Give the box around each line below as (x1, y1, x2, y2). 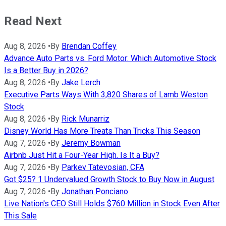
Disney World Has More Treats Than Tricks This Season (4, 126, 200, 136)
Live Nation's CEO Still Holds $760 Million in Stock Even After (4, 198, 220, 208)
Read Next (4, 14, 62, 28)
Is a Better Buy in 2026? (4, 65, 88, 75)
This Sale (4, 210, 37, 220)
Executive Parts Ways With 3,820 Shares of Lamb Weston (4, 89, 208, 99)
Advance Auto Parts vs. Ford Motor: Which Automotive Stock (4, 53, 216, 63)
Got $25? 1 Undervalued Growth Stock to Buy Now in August (4, 174, 214, 184)
